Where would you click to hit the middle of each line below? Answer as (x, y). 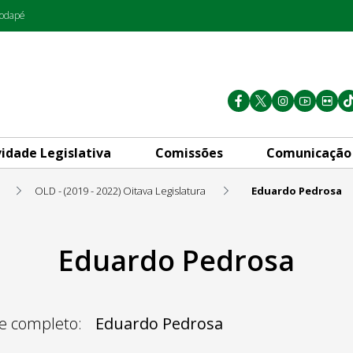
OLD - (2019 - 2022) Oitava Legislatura (120, 190)
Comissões (189, 152)
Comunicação (309, 152)
